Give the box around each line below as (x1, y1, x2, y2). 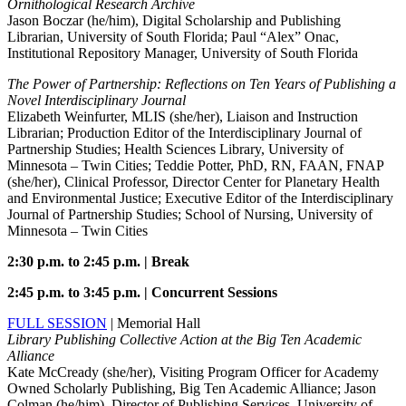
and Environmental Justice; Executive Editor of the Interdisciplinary (7, 190, 393, 207)
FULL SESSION (7, 315, 107, 332)
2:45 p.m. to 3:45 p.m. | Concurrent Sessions (7, 285, 277, 301)
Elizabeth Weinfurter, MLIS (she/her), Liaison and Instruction (7, 109, 358, 125)
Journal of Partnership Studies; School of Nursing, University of (7, 207, 372, 223)
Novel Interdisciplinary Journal (7, 92, 186, 109)
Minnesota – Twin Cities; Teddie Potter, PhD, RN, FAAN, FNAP (7, 158, 383, 174)
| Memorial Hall (107, 315, 200, 332)
